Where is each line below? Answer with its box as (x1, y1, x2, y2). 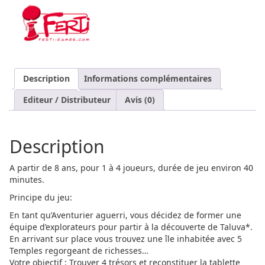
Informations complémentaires (84, 73, 212, 85)
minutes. (9, 173, 44, 185)
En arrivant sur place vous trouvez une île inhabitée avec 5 (9, 232, 242, 244)
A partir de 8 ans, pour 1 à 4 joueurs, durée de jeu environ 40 (9, 161, 253, 173)
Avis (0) (125, 94, 155, 106)
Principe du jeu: (9, 191, 72, 203)
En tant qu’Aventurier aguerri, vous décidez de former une (9, 209, 241, 221)
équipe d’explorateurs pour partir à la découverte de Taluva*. (9, 221, 253, 232)
